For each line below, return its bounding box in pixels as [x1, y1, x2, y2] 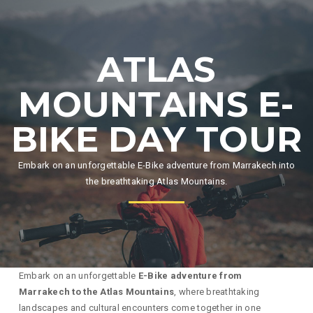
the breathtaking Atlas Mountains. [85, 175, 228, 187]
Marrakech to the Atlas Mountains [18, 286, 175, 297]
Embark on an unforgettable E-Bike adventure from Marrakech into [17, 159, 296, 170]
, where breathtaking [174, 286, 260, 297]
